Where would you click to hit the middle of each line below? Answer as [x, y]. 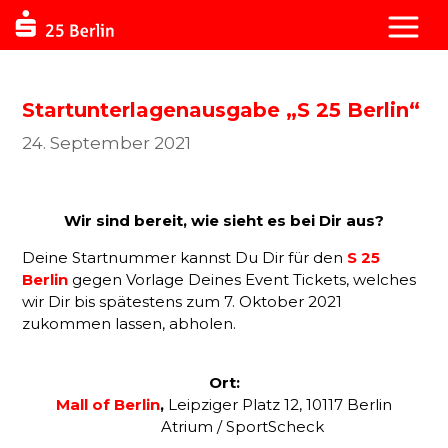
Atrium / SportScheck [224, 426]
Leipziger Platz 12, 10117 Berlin [280, 404]
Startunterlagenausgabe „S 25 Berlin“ [221, 110]
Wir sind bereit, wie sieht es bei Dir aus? [224, 220]
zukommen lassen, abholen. [129, 323]
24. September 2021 [107, 143]
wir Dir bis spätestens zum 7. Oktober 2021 [182, 301]
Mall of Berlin [108, 404]
